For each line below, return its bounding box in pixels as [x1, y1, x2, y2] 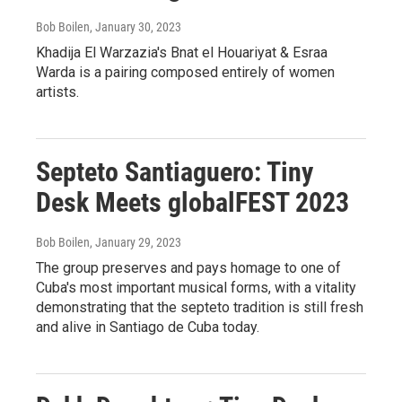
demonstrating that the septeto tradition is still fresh [36, 298, 363, 316]
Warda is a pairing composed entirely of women [36, 63, 335, 81]
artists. [36, 83, 79, 100]
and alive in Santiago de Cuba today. [36, 318, 259, 336]
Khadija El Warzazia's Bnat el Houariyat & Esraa [36, 43, 328, 61]
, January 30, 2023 [90, 19, 181, 34]
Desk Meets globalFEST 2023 [36, 186, 349, 218]
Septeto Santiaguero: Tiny [36, 155, 313, 188]
